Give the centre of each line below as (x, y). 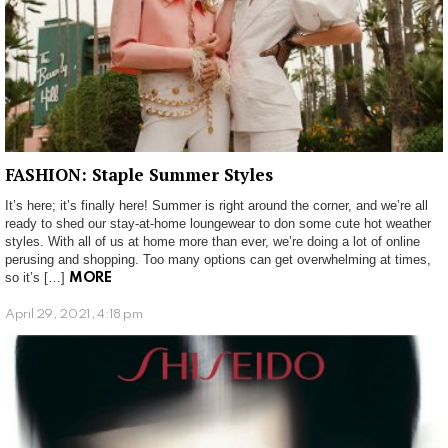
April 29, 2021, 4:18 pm (74, 315)
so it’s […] (37, 278)
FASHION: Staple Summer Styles (139, 175)
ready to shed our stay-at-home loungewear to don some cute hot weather (218, 224)
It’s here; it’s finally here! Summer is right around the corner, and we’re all (216, 206)
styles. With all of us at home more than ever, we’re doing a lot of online (212, 242)
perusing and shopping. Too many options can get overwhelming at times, (218, 260)
